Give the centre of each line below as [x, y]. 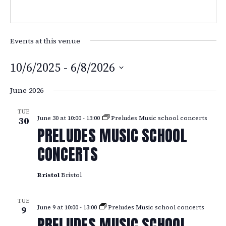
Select [22, 82]
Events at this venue [45, 41]
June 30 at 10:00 [59, 118]
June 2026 [27, 90]
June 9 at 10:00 [58, 208]
